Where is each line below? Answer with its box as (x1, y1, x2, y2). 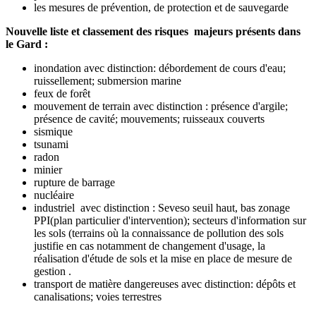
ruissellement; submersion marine (34, 75, 181, 87)
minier (34, 164, 62, 176)
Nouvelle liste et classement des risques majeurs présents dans (6, 25, 300, 38)
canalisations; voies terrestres (34, 291, 162, 303)
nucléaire (34, 189, 74, 202)
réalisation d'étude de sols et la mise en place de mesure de (34, 253, 292, 265)
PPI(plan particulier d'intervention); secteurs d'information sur (34, 214, 306, 227)
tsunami (34, 138, 68, 151)
